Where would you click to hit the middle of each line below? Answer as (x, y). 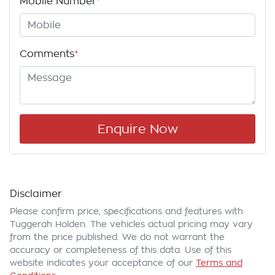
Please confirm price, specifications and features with (126, 211)
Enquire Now (137, 129)
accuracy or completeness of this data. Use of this (121, 250)
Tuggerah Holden (48, 224)
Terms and (219, 263)
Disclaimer (36, 194)
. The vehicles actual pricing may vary (169, 224)
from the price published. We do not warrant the (117, 237)
